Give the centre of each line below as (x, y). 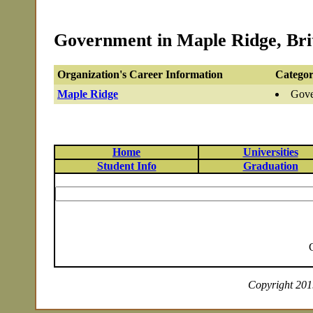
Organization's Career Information (140, 75)
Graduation (270, 166)
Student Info (126, 166)
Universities (270, 152)
